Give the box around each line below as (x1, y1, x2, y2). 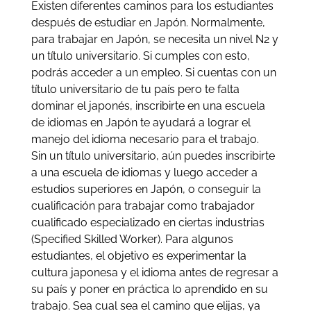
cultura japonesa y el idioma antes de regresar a (31, 265, 278, 279)
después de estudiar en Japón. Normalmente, (31, 15, 265, 29)
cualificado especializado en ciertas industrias (31, 215, 264, 229)
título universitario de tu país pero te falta (31, 82, 239, 96)
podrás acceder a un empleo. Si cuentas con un (31, 65, 276, 79)
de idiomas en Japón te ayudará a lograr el (31, 115, 251, 129)
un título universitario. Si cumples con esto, (31, 49, 250, 62)
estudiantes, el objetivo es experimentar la (31, 249, 246, 262)
